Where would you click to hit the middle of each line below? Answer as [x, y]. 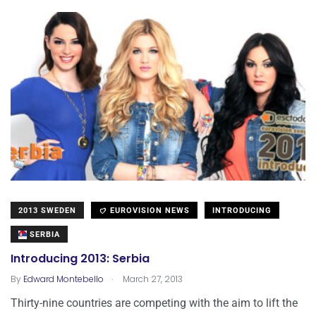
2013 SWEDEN [47, 211]
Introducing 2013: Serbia [80, 259]
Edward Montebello [63, 279]
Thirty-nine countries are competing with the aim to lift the [154, 303]
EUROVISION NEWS [148, 211]
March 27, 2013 [152, 279]
